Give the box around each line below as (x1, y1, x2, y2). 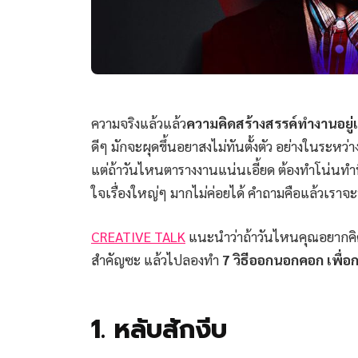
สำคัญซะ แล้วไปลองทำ (91, 250, 222, 268)
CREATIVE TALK (91, 227, 185, 245)
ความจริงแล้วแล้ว (91, 113, 186, 132)
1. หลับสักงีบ (91, 309, 227, 349)
